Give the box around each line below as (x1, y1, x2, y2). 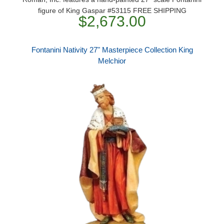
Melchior (98, 56, 126, 65)
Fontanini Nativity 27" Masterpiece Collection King (31, 45, 193, 54)
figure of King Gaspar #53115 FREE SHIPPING (37, 6, 186, 14)
